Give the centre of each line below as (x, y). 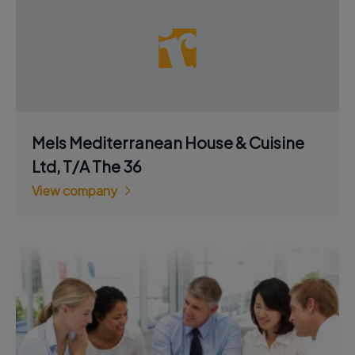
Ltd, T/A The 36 (87, 166)
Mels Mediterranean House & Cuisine (168, 143)
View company (74, 191)
